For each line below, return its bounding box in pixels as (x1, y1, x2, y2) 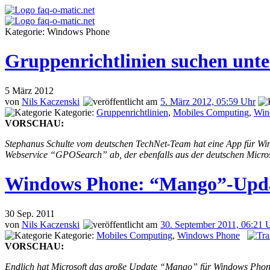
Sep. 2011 (17, 208, 55, 219)
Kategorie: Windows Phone (5, 27, 110, 37)
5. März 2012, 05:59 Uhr (160, 96, 256, 107)
